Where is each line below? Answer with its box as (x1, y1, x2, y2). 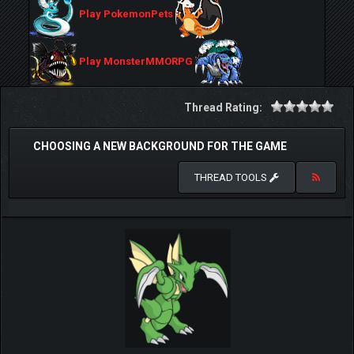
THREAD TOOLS (194, 171, 269, 183)
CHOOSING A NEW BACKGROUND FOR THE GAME (33, 140, 287, 153)
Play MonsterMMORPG (77, 55, 195, 68)
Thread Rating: (184, 101, 262, 114)
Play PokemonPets (77, 8, 175, 21)
